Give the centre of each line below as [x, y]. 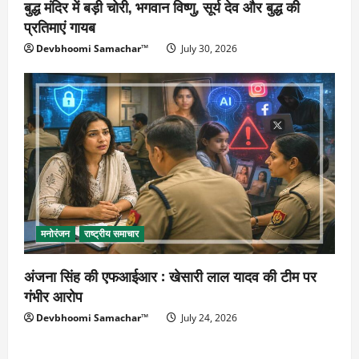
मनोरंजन [56, 234]
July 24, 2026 [208, 318]
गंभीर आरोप [53, 296]
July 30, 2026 [208, 48]
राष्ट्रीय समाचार [111, 234]
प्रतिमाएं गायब [60, 26]
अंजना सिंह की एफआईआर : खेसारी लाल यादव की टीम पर [170, 276]
